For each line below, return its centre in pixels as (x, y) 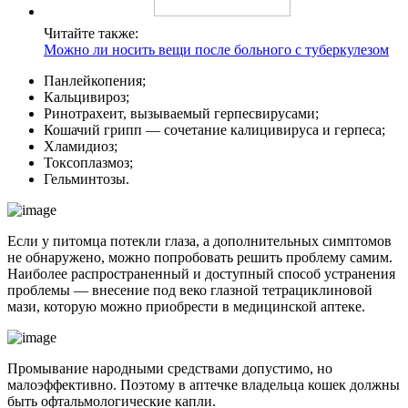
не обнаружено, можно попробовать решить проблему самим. (200, 258)
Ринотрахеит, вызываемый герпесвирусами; (181, 114)
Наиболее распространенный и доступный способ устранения (201, 274)
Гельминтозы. (87, 179)
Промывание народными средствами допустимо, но (170, 369)
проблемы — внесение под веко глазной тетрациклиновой (190, 291)
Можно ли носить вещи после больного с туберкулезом (216, 50)
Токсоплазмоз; (88, 163)
